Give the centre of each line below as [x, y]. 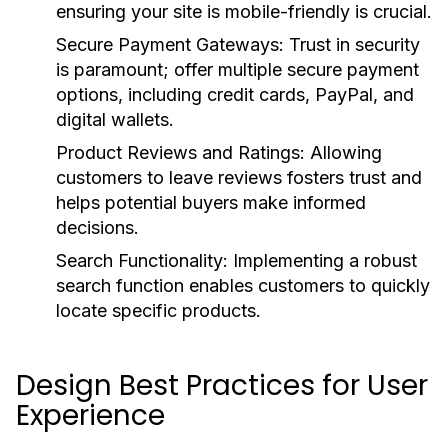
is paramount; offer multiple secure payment [237, 69]
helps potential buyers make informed [211, 202]
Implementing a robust [322, 260]
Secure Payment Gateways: [170, 44]
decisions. [97, 227]
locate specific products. [158, 310]
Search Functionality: [142, 260]
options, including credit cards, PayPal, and [235, 94]
